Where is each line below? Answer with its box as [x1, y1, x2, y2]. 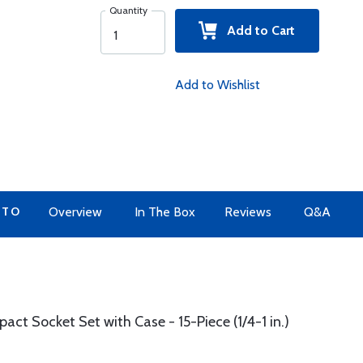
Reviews [224, 204, 271, 220]
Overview [49, 204, 102, 220]
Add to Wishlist [174, 77, 260, 92]
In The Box [135, 204, 195, 220]
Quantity [109, 4, 147, 16]
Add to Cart [217, 23, 296, 38]
